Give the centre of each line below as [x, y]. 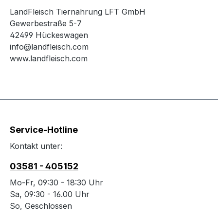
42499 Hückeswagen [49, 35]
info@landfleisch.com [49, 47]
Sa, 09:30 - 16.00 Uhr [50, 194]
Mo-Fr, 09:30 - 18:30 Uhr [56, 183]
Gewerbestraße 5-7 [46, 24]
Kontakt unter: [36, 146]
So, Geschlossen [41, 206]
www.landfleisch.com [49, 59]
